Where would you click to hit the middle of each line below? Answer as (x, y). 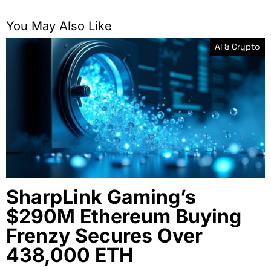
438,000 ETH (70, 255)
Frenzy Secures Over (104, 235)
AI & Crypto (237, 46)
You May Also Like (59, 26)
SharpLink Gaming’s (101, 197)
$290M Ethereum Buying (124, 216)
